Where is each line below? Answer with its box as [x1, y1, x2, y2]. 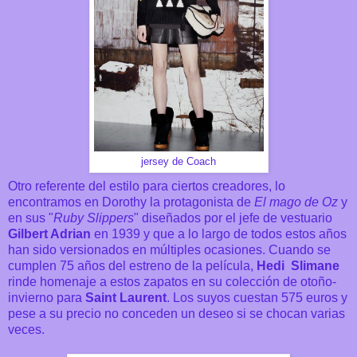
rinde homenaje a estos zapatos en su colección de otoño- [8, 275, 336, 289]
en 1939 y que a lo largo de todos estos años [91, 227, 347, 241]
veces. [8, 323, 45, 337]
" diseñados [134, 211, 204, 226]
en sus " [8, 211, 53, 226]
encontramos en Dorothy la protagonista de [8, 195, 254, 210]
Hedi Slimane [257, 259, 339, 273]
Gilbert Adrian [8, 227, 91, 241]
